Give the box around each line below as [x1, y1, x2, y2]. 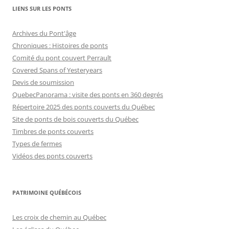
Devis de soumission [12, 78, 74, 87]
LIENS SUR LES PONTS [12, 5, 72, 13]
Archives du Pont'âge [12, 29, 76, 38]
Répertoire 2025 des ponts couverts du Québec [12, 102, 155, 112]
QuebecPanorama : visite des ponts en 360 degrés [12, 90, 163, 100]
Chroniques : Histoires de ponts [12, 41, 108, 51]
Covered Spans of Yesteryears [12, 65, 102, 75]
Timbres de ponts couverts [12, 127, 94, 136]
